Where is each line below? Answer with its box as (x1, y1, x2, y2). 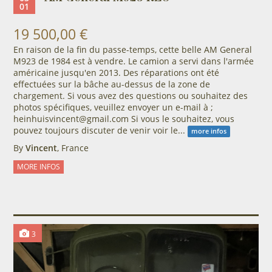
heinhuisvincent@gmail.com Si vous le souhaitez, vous (13, 113, 234, 125)
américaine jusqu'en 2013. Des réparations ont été (13, 67, 219, 79)
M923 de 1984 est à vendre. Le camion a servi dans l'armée (13, 55, 254, 67)
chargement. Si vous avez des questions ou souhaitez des (13, 90, 248, 102)
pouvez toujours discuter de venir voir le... (13, 124, 188, 137)
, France (56, 142, 89, 154)
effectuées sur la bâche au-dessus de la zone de (13, 78, 210, 90)
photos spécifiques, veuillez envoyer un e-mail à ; (13, 101, 213, 114)
